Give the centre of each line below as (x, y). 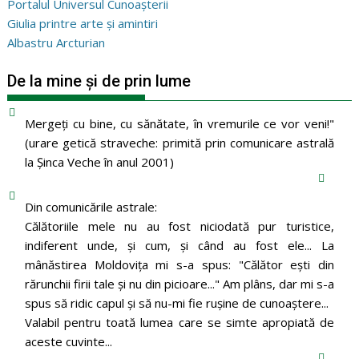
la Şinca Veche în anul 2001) (99, 161)
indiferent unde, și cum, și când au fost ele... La (179, 245)
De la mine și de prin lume (99, 81)
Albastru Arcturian (56, 42)
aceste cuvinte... (68, 341)
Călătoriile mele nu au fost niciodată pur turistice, (179, 226)
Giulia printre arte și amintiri (83, 23)
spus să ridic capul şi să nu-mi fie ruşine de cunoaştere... (176, 303)
